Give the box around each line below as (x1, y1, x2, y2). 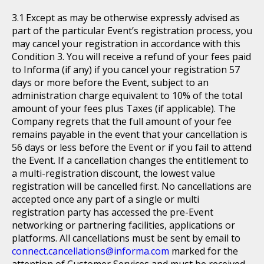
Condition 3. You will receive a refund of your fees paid (12, 50, 251, 63)
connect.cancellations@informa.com (12, 245, 169, 258)
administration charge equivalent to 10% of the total (12, 89, 242, 102)
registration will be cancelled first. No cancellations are (12, 180, 252, 193)
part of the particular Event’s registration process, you (12, 24, 252, 37)
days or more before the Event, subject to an (12, 76, 209, 89)
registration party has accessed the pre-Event (12, 206, 213, 219)
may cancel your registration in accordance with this (12, 37, 240, 50)
